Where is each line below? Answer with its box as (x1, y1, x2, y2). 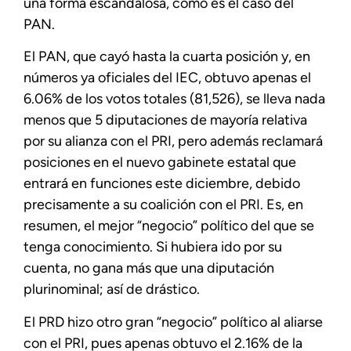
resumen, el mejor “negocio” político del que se (24, 217, 314, 235)
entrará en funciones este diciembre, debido (24, 175, 300, 193)
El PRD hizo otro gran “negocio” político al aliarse (24, 313, 323, 331)
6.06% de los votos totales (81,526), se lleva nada (24, 90, 325, 108)
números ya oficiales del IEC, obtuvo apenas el (24, 69, 311, 87)
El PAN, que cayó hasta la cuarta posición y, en (24, 48, 310, 66)
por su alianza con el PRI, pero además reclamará (24, 132, 323, 150)
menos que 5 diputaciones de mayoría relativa (24, 111, 307, 129)
